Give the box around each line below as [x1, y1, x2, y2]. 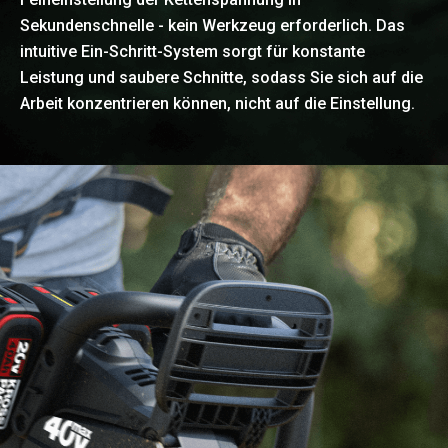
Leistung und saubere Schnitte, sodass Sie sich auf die [20, 68, 423, 88]
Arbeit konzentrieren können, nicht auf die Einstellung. [20, 94, 415, 114]
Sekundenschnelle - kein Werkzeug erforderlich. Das [20, 16, 405, 36]
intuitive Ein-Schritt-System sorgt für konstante [20, 42, 365, 62]
